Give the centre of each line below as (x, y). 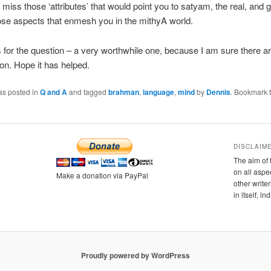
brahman (123, 92)
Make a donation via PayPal (102, 175)
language (158, 92)
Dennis (218, 92)
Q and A (53, 92)
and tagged (87, 92)
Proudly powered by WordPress (135, 256)
